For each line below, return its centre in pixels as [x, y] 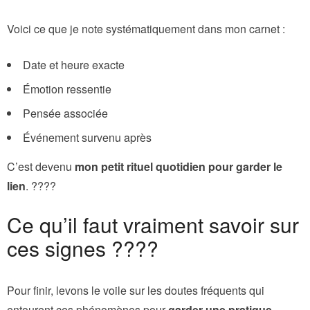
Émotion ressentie [67, 89]
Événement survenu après [87, 137]
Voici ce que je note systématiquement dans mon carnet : [146, 28]
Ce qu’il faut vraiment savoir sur [153, 224]
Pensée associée [65, 113]
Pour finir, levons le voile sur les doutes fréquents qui [136, 290]
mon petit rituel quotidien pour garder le [179, 166]
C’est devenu [41, 166]
